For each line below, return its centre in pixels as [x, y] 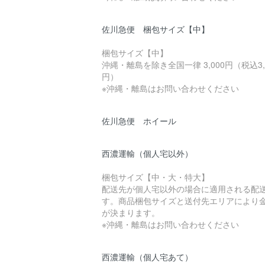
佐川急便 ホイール [139, 120]
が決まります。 [131, 212]
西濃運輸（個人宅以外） [147, 153]
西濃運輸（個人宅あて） [147, 256]
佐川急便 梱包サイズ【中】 [156, 29]
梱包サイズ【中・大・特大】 [156, 177]
